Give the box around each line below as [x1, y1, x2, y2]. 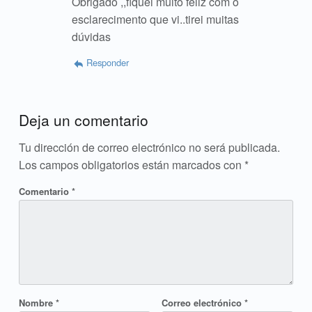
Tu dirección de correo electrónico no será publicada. [18, 139, 280, 155]
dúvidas [71, 28, 111, 45]
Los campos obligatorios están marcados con [18, 156, 244, 173]
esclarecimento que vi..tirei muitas [71, 10, 239, 27]
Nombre [18, 295, 56, 309]
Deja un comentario [18, 109, 148, 130]
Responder [86, 56, 130, 70]
